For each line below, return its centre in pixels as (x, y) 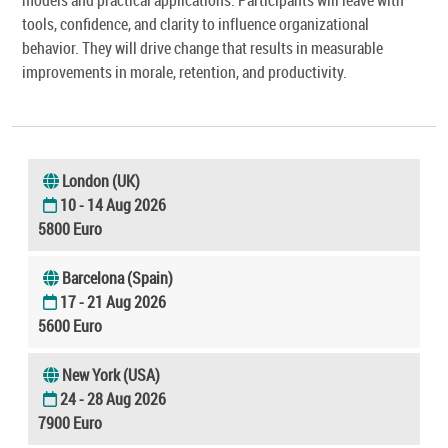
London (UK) (101, 180)
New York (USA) (111, 374)
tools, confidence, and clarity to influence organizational (195, 23)
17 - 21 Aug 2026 (113, 301)
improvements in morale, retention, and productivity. (184, 71)
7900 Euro (70, 422)
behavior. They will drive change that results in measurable (202, 47)
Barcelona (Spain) (117, 277)
